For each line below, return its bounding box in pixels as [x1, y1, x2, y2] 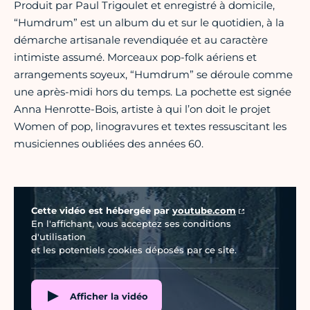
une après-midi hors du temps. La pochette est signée [14, 85, 291, 99]
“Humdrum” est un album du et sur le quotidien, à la [14, 16, 284, 30]
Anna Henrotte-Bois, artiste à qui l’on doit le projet [14, 102, 271, 116]
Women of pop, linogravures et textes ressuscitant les [14, 120, 286, 134]
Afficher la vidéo [70, 290, 148, 302]
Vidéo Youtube [13, 188, 77, 199]
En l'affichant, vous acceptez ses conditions [31, 218, 231, 230]
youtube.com [172, 205, 236, 217]
